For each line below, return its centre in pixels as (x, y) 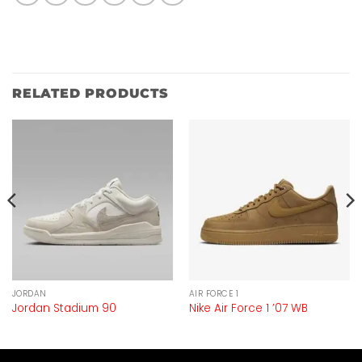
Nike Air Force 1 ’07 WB (248, 309)
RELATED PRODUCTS (90, 93)
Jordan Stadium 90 (64, 309)
